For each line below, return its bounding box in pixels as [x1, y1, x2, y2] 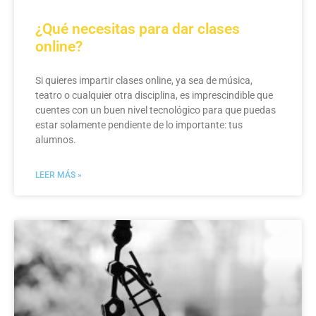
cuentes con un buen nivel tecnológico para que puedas [35, 104, 276, 116]
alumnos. [35, 134, 76, 145]
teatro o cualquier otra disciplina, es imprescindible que [35, 90, 273, 101]
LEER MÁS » [35, 170, 82, 180]
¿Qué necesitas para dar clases [35, 20, 240, 37]
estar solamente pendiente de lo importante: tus [35, 119, 243, 130]
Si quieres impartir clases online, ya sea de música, [35, 75, 253, 86]
